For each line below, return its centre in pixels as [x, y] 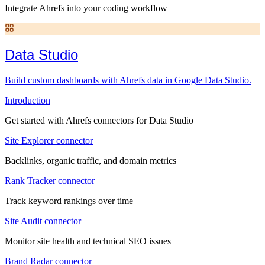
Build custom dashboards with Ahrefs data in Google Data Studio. [128, 80]
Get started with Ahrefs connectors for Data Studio [99, 120]
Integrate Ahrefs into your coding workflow [86, 8]
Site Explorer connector [49, 140]
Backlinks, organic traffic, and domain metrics [91, 160]
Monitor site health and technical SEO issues [88, 241]
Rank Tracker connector [50, 180]
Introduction [28, 100]
